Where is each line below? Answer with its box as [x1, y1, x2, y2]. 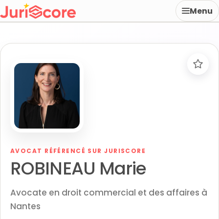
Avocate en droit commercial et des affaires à [10, 187, 207, 198]
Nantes [10, 200, 41, 212]
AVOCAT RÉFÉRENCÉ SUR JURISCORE [10, 147, 146, 155]
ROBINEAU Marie [10, 156, 147, 181]
